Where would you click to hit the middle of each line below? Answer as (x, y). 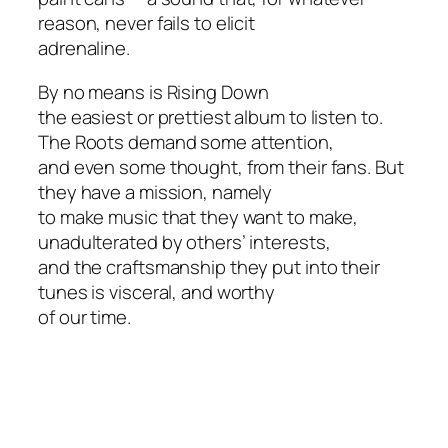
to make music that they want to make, (198, 216)
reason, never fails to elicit (147, 23)
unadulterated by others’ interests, (184, 241)
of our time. (84, 316)
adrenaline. (84, 48)
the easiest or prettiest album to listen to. (210, 116)
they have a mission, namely (155, 191)
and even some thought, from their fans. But (221, 166)
